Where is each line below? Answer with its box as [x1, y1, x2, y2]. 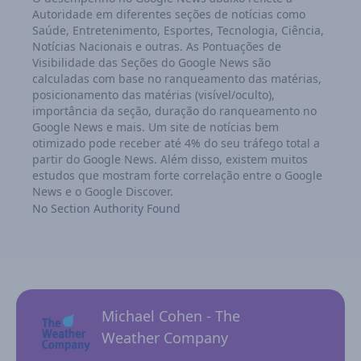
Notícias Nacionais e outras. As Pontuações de [32, 38, 281, 54]
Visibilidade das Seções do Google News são [32, 54, 271, 70]
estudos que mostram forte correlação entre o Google [32, 167, 322, 183]
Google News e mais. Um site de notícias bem [32, 118, 279, 135]
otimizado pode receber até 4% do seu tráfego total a [32, 135, 320, 151]
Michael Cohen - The [102, 305, 240, 326]
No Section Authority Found [32, 200, 180, 216]
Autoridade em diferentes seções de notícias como [32, 6, 305, 22]
